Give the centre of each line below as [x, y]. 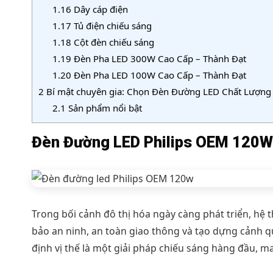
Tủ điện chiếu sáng [111, 25]
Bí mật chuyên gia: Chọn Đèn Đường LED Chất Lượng [158, 91]
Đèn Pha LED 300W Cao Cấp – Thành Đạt [158, 58]
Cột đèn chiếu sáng [112, 42]
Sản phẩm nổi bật [104, 108]
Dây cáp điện [99, 9]
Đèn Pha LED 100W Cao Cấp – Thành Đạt [158, 75]
